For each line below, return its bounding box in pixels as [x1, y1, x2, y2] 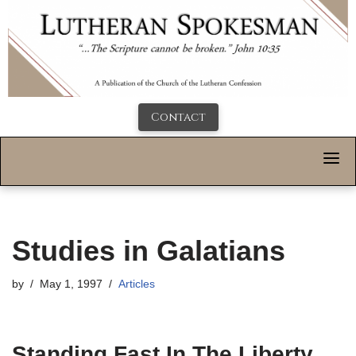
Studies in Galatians [12, 234, 285, 268]
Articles [118, 278, 155, 291]
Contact [150, 110, 206, 126]
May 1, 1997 [40, 278, 103, 291]
